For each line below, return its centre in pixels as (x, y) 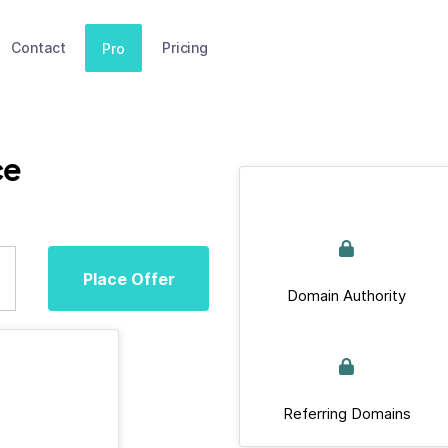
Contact (38, 47)
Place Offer (128, 278)
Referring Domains (346, 413)
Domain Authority (347, 295)
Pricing (184, 47)
